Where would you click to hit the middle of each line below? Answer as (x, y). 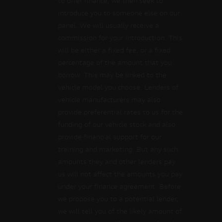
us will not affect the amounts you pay (120, 175)
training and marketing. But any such (118, 150)
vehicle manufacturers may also (109, 101)
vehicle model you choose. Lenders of (118, 88)
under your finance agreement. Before (119, 187)
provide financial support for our (110, 138)
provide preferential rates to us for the (120, 113)
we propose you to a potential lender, (118, 200)
